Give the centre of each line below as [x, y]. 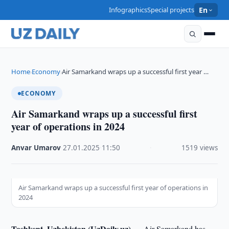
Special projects [171, 10]
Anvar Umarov [36, 148]
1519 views [199, 148]
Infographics [128, 10]
